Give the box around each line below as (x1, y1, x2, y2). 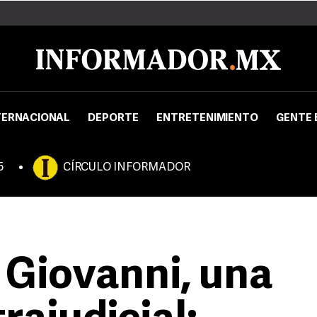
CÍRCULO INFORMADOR (63, 162, 190, 173)
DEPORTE (88, 113, 139, 124)
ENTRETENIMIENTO (156, 113, 258, 124)
